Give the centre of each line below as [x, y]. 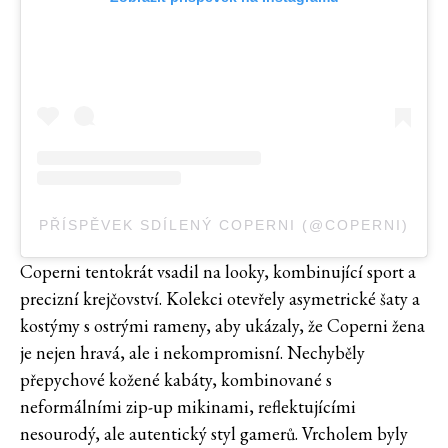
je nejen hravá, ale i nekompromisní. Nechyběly [192, 353]
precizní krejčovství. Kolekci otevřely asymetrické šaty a [220, 299]
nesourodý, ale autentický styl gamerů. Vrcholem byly [214, 434]
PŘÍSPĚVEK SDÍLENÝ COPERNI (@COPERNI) [224, 225]
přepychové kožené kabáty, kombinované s [176, 380]
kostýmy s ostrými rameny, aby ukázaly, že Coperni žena [222, 326]
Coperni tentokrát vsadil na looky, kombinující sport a [218, 272]
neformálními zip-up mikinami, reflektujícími [188, 407]
